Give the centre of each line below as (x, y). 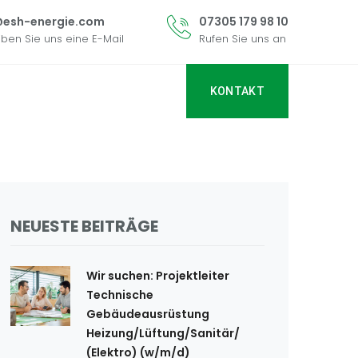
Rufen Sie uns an (243, 39)
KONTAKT (237, 91)
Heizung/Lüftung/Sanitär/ (163, 333)
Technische (120, 295)
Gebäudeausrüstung (148, 314)
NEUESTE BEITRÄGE (84, 226)
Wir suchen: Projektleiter (158, 276)
